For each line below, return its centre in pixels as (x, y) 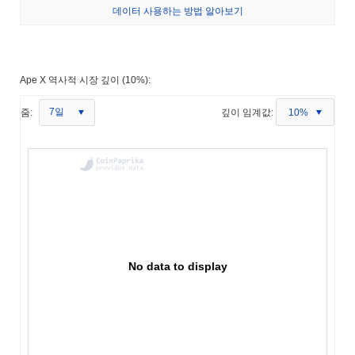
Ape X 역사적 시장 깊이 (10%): (85, 80)
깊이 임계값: (247, 112)
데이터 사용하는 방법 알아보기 (177, 11)
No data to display (178, 266)
